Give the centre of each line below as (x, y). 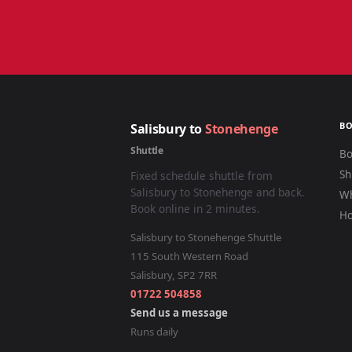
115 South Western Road (189, 256)
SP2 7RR (197, 275)
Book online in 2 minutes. (195, 209)
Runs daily (154, 332)
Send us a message (179, 313)
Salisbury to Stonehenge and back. (218, 192)
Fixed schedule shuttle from (202, 176)
